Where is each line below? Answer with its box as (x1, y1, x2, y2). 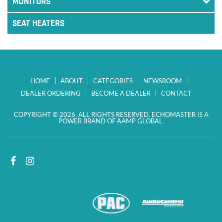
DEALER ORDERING (20, 88, 81, 98)
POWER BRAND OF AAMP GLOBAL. (58, 116, 164, 125)
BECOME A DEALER (91, 88, 151, 98)
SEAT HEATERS (12, 19, 64, 29)
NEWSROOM (143, 76, 182, 85)
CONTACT (161, 88, 192, 98)
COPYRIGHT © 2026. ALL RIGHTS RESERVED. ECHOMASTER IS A (13, 110, 209, 119)
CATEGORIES (93, 76, 133, 85)
